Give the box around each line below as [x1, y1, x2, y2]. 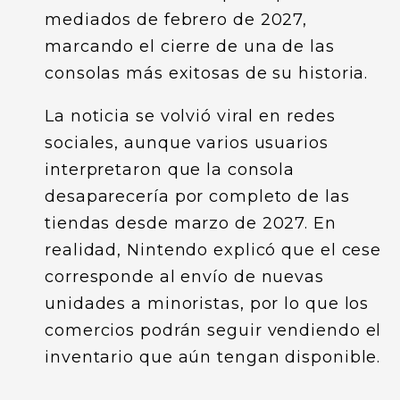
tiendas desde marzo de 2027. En [45, 213, 337, 233]
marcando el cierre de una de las [45, 37, 335, 56]
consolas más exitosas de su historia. [45, 63, 369, 83]
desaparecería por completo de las [45, 187, 350, 206]
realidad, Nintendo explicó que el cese [45, 240, 382, 260]
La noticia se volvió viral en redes [45, 106, 336, 126]
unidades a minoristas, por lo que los [45, 294, 370, 313]
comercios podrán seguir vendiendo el [45, 321, 382, 340]
